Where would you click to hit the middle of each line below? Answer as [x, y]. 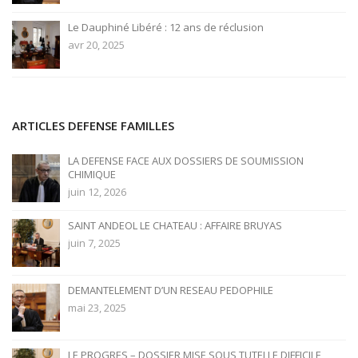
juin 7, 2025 [94, 243]
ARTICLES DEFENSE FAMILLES [93, 126]
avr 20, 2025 [96, 45]
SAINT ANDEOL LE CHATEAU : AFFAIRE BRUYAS [175, 226]
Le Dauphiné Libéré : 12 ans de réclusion [166, 28]
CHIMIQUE [92, 175]
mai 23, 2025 [97, 308]
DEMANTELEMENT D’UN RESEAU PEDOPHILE [171, 290]
